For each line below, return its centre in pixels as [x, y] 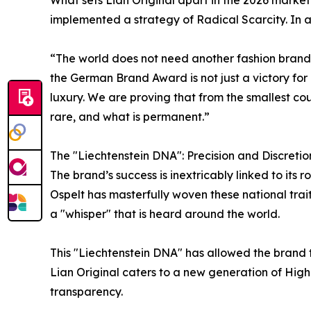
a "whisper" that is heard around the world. [165, 213]
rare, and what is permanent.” [130, 116]
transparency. [86, 291]
